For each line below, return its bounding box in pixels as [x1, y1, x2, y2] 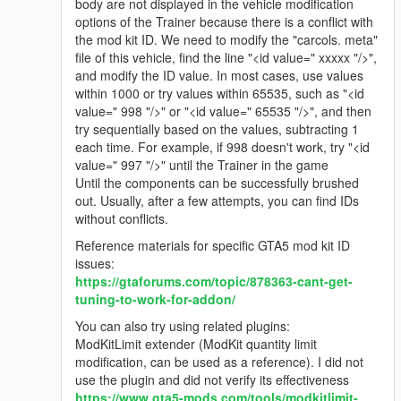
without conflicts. [75, 209, 168, 228]
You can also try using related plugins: [75, 317, 290, 336]
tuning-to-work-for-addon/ [75, 290, 235, 309]
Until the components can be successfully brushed [75, 174, 359, 192]
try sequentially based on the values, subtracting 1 [75, 120, 359, 139]
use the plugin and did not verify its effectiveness [75, 371, 349, 389]
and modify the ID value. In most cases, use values [75, 66, 363, 85]
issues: [75, 254, 115, 273]
